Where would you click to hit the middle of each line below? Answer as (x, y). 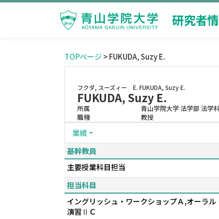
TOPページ (83, 56)
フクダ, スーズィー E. (108, 87)
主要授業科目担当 (96, 167)
